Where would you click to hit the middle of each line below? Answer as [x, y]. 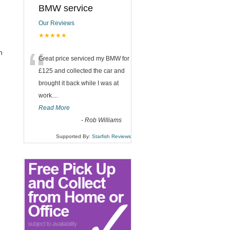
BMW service [66, 8]
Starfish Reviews [111, 136]
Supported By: [74, 136]
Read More [54, 108]
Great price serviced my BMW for [84, 59]
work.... [48, 95]
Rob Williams [103, 120]
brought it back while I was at [79, 83]
